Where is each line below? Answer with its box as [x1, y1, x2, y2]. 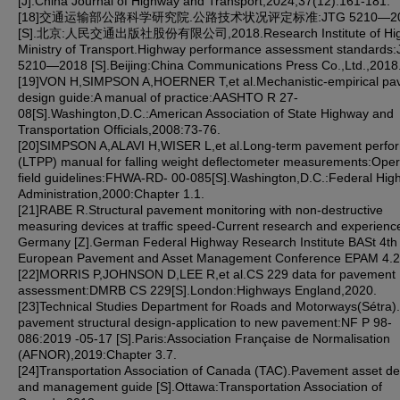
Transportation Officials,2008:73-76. [18, 121, 221, 137]
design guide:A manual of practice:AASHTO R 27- [18, 89, 298, 104]
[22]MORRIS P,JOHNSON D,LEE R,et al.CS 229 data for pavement [18, 266, 396, 281]
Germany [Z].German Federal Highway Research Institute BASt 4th [18, 234, 397, 249]
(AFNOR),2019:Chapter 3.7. [18, 346, 177, 362]
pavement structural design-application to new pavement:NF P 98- [18, 314, 392, 329]
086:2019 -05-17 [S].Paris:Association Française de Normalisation [18, 330, 390, 346]
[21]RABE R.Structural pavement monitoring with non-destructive [18, 202, 383, 217]
